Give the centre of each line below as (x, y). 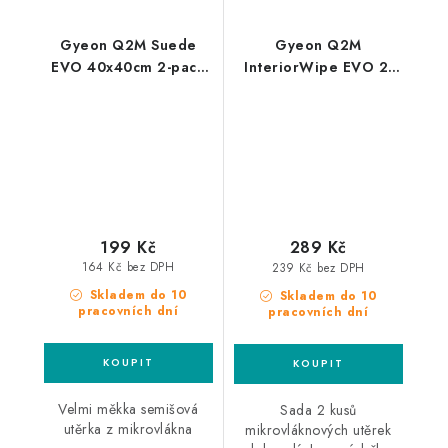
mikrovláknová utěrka (128, 89)
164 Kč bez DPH (128, 267)
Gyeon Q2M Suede (128, 45)
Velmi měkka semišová (128, 408)
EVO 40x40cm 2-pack (128, 67)
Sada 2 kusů (318, 409)
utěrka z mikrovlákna (128, 428)
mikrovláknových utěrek (318, 429)
